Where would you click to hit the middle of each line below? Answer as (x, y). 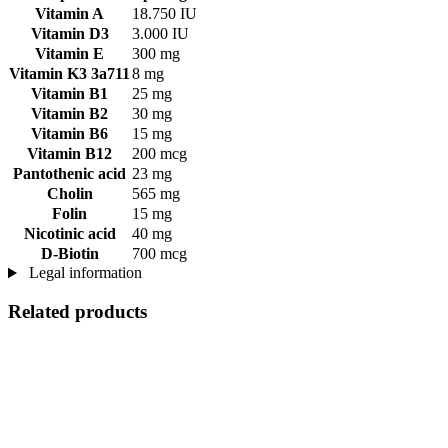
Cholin (69, 194)
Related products (77, 311)
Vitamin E (69, 54)
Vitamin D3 (69, 34)
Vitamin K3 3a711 (69, 74)
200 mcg (159, 154)
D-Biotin (69, 254)
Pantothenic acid (69, 174)
